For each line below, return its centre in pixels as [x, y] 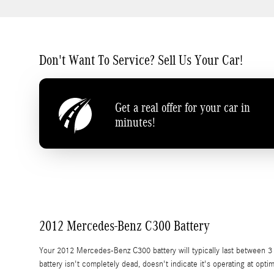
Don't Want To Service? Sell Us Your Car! [141, 60]
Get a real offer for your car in [183, 108]
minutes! [135, 123]
